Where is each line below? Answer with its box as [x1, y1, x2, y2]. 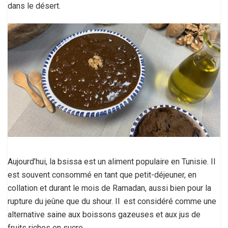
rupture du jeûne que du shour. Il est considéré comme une [8, 196, 216, 206]
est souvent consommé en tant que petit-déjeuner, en [8, 169, 196, 180]
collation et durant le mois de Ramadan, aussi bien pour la [8, 183, 211, 193]
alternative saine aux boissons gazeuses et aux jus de [8, 209, 201, 219]
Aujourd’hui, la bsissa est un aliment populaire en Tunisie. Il [8, 156, 215, 166]
